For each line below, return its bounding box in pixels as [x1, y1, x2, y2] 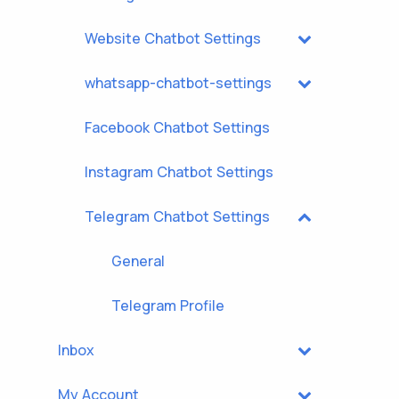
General [111, 250, 165, 271]
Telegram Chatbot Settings [85, 206, 270, 226]
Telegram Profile [111, 295, 224, 315]
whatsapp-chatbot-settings [85, 72, 272, 93]
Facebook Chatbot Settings [85, 117, 270, 137]
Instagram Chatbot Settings [85, 161, 273, 182]
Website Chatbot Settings [85, 28, 261, 48]
